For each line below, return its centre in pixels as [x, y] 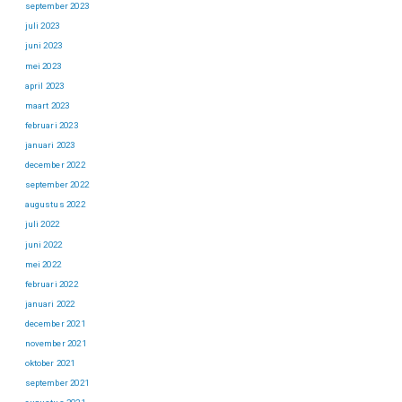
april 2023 [44, 85]
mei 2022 [43, 264]
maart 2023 [47, 105]
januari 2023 [50, 145]
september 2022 [57, 185]
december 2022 [55, 165]
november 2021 [55, 344]
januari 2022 [50, 303]
